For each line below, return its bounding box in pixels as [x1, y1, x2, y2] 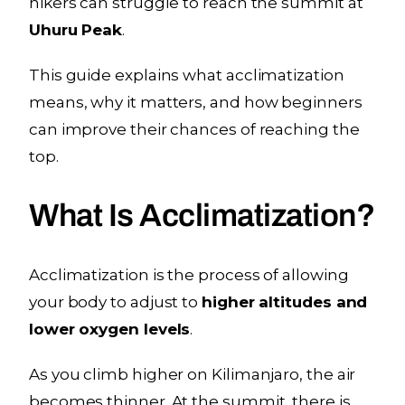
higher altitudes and [202, 292, 368, 311]
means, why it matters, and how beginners [29, 92, 363, 111]
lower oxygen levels [29, 319, 191, 338]
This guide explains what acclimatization [29, 65, 344, 84]
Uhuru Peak [29, 20, 123, 39]
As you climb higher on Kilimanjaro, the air [29, 364, 356, 383]
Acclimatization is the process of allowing [29, 265, 349, 284]
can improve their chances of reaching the [29, 119, 360, 138]
